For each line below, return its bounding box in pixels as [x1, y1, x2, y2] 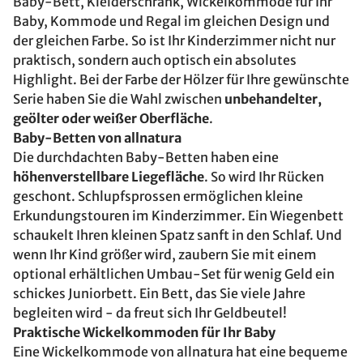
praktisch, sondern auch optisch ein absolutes [13, 52, 297, 68]
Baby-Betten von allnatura [13, 130, 181, 146]
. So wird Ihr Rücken [204, 169, 324, 185]
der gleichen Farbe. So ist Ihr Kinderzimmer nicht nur [13, 32, 335, 49]
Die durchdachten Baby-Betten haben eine [13, 149, 279, 165]
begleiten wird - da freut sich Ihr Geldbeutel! [13, 305, 287, 321]
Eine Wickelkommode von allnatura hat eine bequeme [13, 344, 348, 360]
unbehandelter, [224, 91, 322, 107]
